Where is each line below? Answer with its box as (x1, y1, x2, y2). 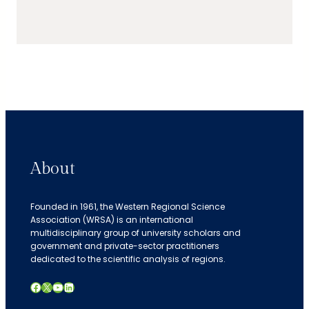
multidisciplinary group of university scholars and (30, 227, 241, 239)
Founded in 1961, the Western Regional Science (30, 201, 225, 213)
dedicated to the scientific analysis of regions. (30, 253, 226, 266)
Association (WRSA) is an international (30, 214, 193, 226)
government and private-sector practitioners (30, 240, 219, 252)
